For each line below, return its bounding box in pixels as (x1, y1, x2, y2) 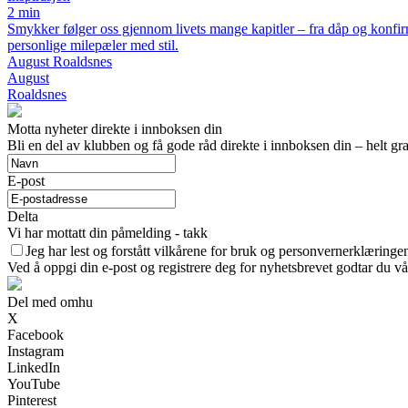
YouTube (7, 376, 60, 392)
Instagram (7, 343, 64, 359)
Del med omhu (7, 294, 93, 310)
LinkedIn (7, 360, 60, 375)
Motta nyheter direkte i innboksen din (7, 121, 222, 137)
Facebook (7, 327, 64, 342)
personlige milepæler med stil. (7, 37, 178, 53)
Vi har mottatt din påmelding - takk (7, 225, 208, 240)
